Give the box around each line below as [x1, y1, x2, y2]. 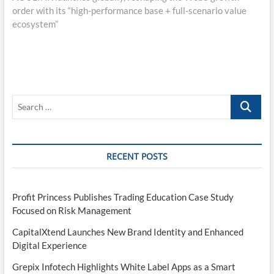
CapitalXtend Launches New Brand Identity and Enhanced [12, 226, 243, 237]
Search [231, 95, 259, 106]
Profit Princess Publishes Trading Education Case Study [12, 191, 234, 202]
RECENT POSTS [106, 150, 168, 162]
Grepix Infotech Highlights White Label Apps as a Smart [12, 261, 235, 272]
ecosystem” [12, 18, 58, 29]
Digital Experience [12, 239, 87, 251]
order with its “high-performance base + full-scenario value [12, 4, 246, 16]
